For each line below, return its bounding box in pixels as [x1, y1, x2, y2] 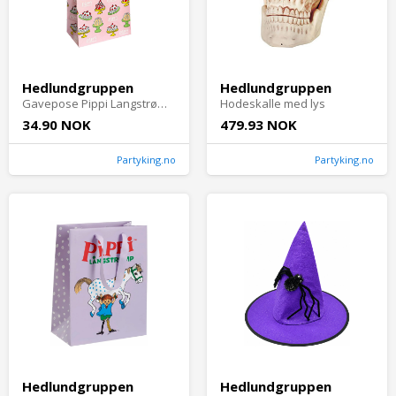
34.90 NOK [22, 116, 91, 134]
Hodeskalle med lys [220, 95, 325, 112]
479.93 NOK [220, 116, 297, 134]
